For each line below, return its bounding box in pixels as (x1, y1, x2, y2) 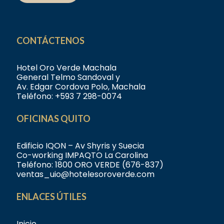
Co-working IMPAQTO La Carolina (16, 149, 148, 161)
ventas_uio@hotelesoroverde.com (16, 168, 154, 180)
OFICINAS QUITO (16, 113, 90, 124)
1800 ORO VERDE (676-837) (55, 159, 163, 171)
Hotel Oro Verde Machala (16, 62, 116, 74)
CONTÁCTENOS (16, 35, 84, 46)
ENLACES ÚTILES (16, 191, 86, 202)
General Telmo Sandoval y (16, 71, 120, 83)
